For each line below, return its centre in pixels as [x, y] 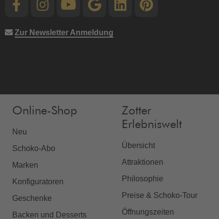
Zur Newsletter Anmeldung [64, 32]
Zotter [136, 111]
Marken [25, 165]
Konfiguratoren [38, 181]
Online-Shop [45, 111]
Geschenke [32, 198]
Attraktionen [142, 162]
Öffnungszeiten [148, 212]
